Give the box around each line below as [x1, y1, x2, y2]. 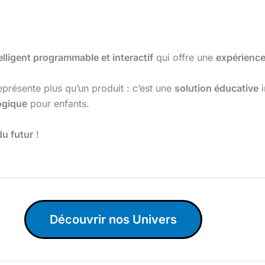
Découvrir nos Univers [49, 212, 177, 227]
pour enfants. [27, 98, 89, 110]
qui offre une [153, 51, 216, 64]
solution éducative [174, 82, 258, 95]
